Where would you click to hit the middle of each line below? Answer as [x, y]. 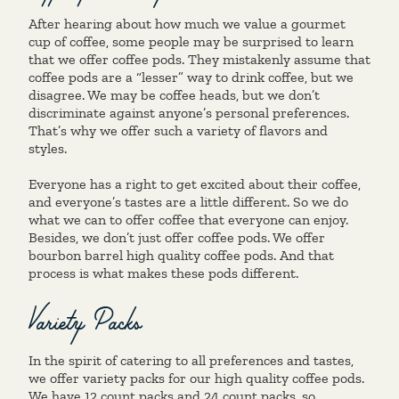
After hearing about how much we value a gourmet [187, 24]
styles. [49, 148]
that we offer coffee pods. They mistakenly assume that [199, 59]
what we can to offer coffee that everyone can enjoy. [188, 220]
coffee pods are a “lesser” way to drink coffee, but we [191, 77]
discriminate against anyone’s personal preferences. [189, 113]
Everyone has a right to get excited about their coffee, [195, 184]
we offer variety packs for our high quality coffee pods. [196, 378]
